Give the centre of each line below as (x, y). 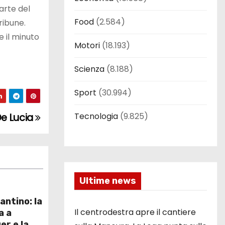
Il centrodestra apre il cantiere (135, 212)
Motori (87, 45)
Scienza (89, 69)
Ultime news (108, 181)
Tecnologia (96, 116)
